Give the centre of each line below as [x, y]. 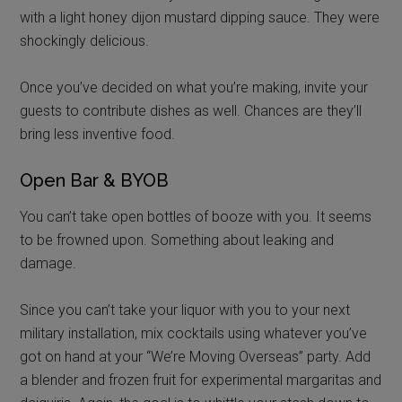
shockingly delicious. [85, 40]
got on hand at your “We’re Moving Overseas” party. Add [196, 356]
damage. [48, 263]
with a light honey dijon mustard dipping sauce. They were [200, 17]
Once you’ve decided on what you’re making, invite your [194, 87]
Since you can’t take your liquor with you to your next [185, 310]
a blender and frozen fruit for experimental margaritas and [201, 380]
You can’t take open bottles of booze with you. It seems [196, 216]
